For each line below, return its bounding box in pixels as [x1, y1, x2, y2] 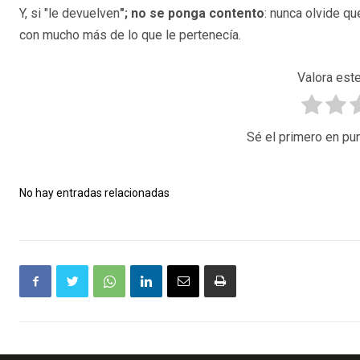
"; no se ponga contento [120, 6, 264, 22]
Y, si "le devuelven [19, 6, 120, 22]
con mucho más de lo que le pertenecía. [19, 27, 241, 43]
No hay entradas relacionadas [19, 186, 170, 200]
